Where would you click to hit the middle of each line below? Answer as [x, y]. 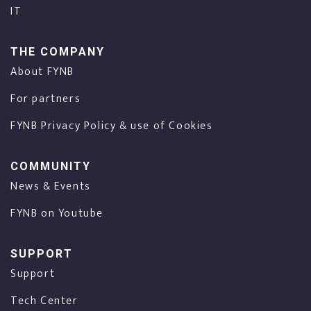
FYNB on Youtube [57, 213]
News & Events [51, 186]
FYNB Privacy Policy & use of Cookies [112, 126]
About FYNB [42, 72]
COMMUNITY [51, 166]
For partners [46, 99]
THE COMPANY [58, 52]
